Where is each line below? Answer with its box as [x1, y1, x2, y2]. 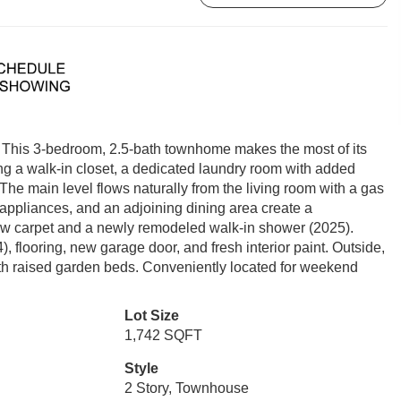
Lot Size [124, 308, 179, 323]
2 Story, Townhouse [124, 380, 249, 396]
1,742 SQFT [124, 328, 202, 343]
